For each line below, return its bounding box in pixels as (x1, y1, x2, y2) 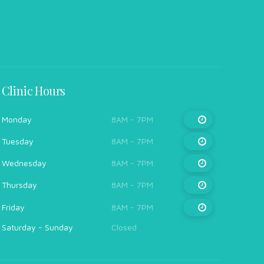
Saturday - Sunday (1, 222, 73, 232)
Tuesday (1, 136, 34, 147)
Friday (1, 202, 25, 212)
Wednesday (1, 158, 47, 169)
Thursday (1, 180, 37, 190)
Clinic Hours (1, 82, 65, 99)
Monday (1, 114, 32, 124)
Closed (111, 222, 137, 232)
